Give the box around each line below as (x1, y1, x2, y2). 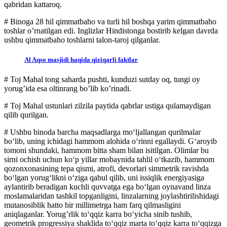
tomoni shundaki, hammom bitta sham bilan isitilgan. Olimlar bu (4, 146, 209, 155)
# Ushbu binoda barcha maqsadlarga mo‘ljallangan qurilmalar (4, 128, 201, 136)
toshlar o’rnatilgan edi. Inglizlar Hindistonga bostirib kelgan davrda (4, 26, 218, 35)
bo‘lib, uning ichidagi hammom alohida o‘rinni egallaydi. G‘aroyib (4, 137, 217, 145)
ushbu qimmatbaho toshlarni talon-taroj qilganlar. (4, 35, 160, 44)
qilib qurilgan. (4, 110, 49, 119)
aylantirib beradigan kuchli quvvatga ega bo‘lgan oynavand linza (4, 182, 211, 191)
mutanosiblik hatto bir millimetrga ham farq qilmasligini (4, 201, 181, 209)
